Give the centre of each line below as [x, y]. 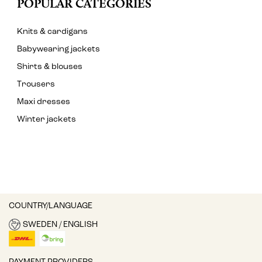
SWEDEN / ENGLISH [60, 225]
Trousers [36, 85]
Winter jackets [46, 120]
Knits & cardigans [52, 32]
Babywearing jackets [58, 50]
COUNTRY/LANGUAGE [51, 206]
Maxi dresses [44, 102]
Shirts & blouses [50, 67]
